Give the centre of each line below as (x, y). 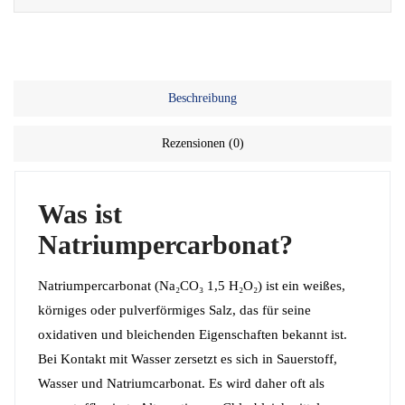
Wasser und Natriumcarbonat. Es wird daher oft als (181, 383)
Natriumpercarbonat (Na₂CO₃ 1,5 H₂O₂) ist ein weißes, (192, 285)
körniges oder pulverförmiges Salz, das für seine (174, 310)
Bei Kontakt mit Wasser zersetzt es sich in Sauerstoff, (188, 358)
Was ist (80, 213)
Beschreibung (202, 98)
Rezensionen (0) (202, 143)
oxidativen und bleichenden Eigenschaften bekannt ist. (193, 334)
